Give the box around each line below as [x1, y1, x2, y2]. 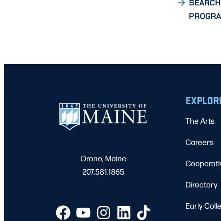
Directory [185, 179, 218, 190]
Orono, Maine [80, 153, 127, 164]
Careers [185, 137, 214, 147]
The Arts [185, 115, 215, 126]
